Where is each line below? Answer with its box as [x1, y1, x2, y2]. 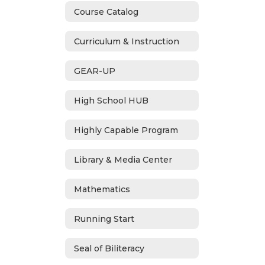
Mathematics [74, 183, 130, 195]
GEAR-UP [74, 65, 115, 76]
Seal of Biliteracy [74, 243, 144, 254]
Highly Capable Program [74, 124, 178, 135]
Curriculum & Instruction [74, 35, 179, 47]
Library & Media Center [74, 154, 172, 165]
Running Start [74, 213, 134, 224]
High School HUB [74, 95, 148, 106]
